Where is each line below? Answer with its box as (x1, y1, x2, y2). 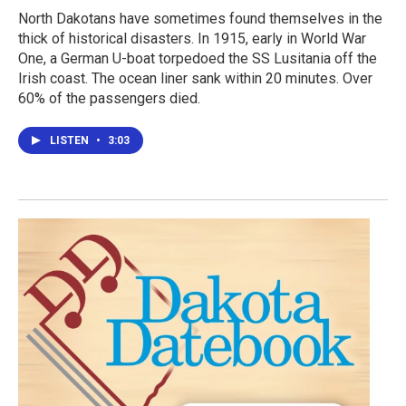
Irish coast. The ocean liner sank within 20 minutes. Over (18, 70, 372, 88)
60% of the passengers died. (18, 90, 200, 108)
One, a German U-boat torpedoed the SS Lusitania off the (18, 50, 377, 68)
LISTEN (50, 134, 92, 148)
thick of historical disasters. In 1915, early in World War (18, 30, 366, 48)
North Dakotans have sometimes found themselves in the (18, 10, 382, 28)
